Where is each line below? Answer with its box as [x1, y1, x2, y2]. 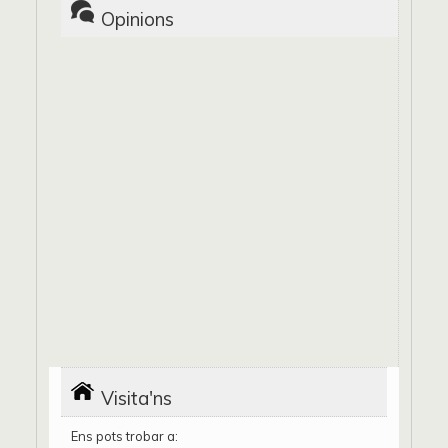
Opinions [101, 7, 174, 32]
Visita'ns [101, 386, 172, 411]
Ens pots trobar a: [71, 428, 178, 445]
